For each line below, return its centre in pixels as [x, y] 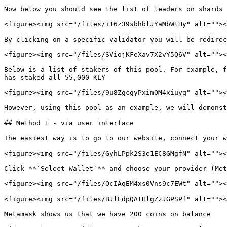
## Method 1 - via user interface [69, 123]
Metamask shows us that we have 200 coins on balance [107, 214]
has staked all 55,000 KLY [55, 77]
